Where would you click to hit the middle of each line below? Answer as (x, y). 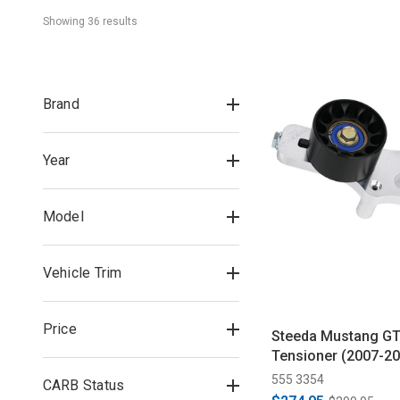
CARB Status (83, 385)
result (115, 21)
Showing (65, 21)
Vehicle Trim (82, 273)
